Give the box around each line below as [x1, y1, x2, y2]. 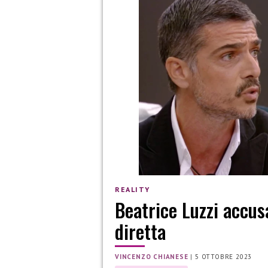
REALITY [115, 184, 150, 194]
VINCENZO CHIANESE [115, 252, 188, 261]
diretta [115, 217, 166, 246]
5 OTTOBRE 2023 [195, 252, 252, 261]
